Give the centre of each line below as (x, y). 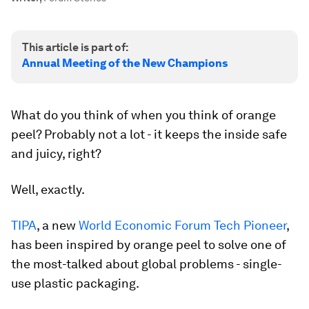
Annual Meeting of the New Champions (125, 63)
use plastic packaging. (75, 283)
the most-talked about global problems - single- (147, 264)
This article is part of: (75, 47)
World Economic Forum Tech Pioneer (182, 225)
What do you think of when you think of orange (143, 115)
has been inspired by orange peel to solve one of (149, 245)
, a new (58, 225)
